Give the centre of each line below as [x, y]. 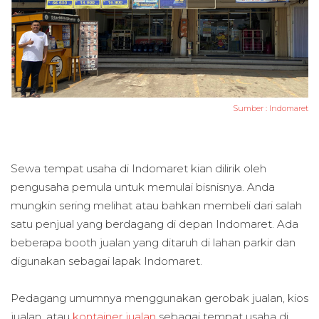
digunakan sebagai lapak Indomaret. [108, 261]
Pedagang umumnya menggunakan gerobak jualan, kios [159, 298]
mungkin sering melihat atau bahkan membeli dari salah [156, 206]
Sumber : [251, 109]
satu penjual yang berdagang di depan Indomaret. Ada [155, 224]
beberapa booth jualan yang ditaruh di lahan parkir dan [153, 243]
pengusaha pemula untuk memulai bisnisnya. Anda [143, 187]
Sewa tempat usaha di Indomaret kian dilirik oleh [138, 169]
